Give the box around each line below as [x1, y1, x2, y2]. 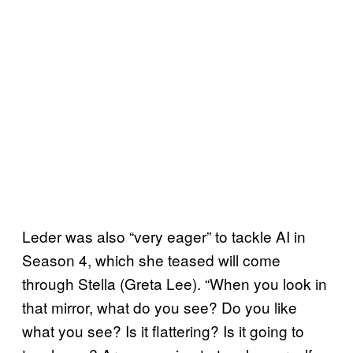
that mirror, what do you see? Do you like [22, 295, 297, 318]
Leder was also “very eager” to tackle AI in [22, 225, 306, 247]
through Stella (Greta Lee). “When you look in [22, 272, 327, 294]
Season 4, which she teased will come [22, 248, 281, 270]
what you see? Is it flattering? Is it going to [22, 319, 304, 341]
